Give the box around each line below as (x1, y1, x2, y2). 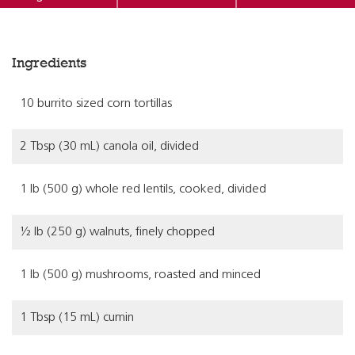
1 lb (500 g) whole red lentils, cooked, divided (20, 183, 266, 196)
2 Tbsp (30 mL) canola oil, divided (20, 140, 199, 153)
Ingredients (12, 55, 86, 71)
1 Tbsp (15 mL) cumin (20, 311, 134, 324)
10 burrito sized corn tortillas (20, 97, 172, 110)
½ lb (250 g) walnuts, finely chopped (20, 226, 215, 239)
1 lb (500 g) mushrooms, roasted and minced (20, 269, 261, 281)
